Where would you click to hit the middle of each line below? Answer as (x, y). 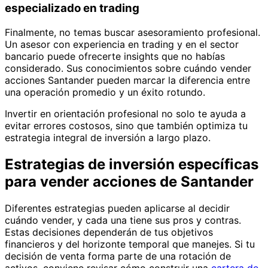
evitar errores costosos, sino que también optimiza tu (126, 126)
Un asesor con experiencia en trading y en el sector (122, 45)
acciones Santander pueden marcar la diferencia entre (127, 80)
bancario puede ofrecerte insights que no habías (115, 57)
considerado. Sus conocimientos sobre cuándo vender (128, 68)
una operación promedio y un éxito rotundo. (105, 92)
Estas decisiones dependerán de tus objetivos (109, 232)
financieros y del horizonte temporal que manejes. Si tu (130, 244)
